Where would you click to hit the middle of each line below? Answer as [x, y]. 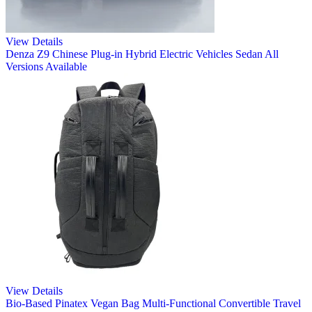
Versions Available [46, 66]
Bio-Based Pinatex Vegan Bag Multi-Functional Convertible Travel [153, 303]
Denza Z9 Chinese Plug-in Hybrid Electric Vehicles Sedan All [142, 54]
